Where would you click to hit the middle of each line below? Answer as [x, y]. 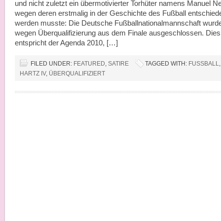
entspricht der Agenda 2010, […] [66, 43]
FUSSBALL [202, 64]
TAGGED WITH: [167, 64]
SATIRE [118, 64]
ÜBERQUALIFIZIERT [77, 74]
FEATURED [89, 64]
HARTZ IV [33, 74]
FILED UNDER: [52, 64]
